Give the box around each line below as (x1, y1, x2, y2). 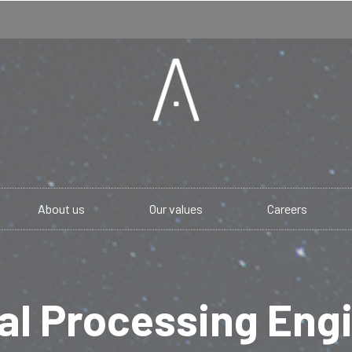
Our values (149, 200, 203, 216)
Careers (267, 200, 307, 216)
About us (38, 200, 85, 216)
